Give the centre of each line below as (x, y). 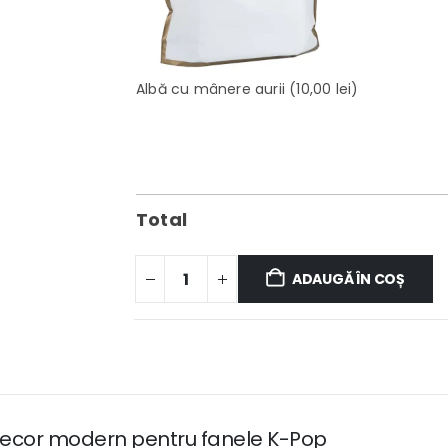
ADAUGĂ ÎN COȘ (348, 279)
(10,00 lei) (322, 89)
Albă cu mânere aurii (210, 89)
